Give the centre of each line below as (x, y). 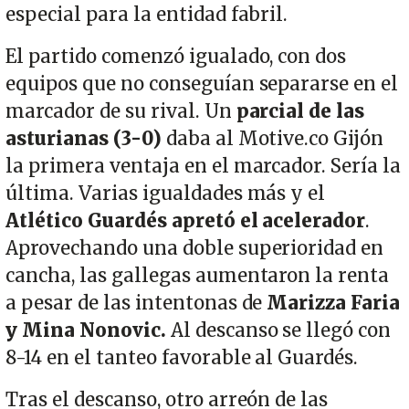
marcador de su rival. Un (119, 112)
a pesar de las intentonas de (136, 304)
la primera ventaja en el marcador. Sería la (204, 167)
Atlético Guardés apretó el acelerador (186, 221)
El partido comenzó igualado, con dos (176, 57)
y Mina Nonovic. (86, 331)
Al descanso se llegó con (278, 331)
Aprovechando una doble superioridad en (195, 249)
